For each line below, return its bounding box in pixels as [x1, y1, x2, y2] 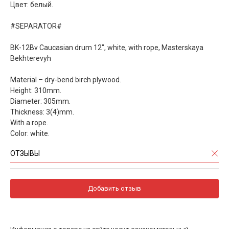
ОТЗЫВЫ [10, 149, 40, 158]
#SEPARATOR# [10, 22, 62, 31]
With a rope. [10, 119, 48, 127]
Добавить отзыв [88, 185, 141, 193]
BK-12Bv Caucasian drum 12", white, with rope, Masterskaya [10, 43, 203, 52]
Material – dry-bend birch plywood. [10, 76, 121, 84]
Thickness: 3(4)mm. [10, 108, 74, 117]
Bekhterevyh [10, 54, 51, 63]
